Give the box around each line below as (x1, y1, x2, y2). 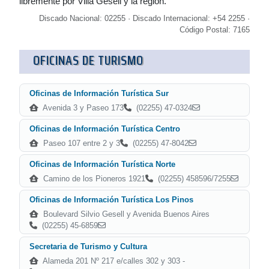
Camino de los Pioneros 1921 (41, 174, 145, 183)
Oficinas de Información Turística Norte (29, 160, 175, 169)
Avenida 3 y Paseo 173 (41, 103, 124, 112)
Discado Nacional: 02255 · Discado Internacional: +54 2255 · (39, 14, 250, 23)
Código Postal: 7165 (180, 25, 250, 34)
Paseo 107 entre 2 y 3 (41, 139, 120, 148)
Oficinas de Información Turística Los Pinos (29, 195, 193, 204)
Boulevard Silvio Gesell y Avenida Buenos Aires (41, 210, 210, 219)
